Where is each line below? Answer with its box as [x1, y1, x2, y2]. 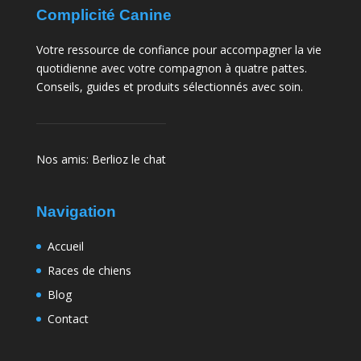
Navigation [35, 202, 116, 220]
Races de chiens [47, 262, 131, 278]
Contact [47, 310, 89, 326]
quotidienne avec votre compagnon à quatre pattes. [35, 60, 307, 76]
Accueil [47, 238, 84, 254]
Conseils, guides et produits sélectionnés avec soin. [35, 78, 303, 94]
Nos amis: [35, 151, 92, 167]
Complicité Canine [35, 6, 172, 23]
